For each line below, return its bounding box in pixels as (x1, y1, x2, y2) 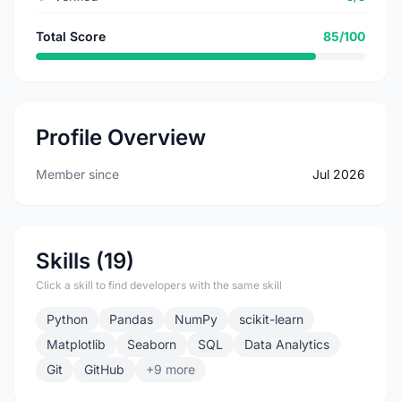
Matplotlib (47, 337, 106, 352)
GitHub (84, 362, 124, 377)
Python (47, 311, 88, 327)
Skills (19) (36, 248, 134, 274)
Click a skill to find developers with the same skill (36, 278, 282, 292)
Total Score (36, 29, 106, 44)
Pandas (109, 311, 153, 327)
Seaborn (127, 337, 176, 352)
